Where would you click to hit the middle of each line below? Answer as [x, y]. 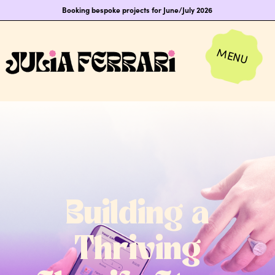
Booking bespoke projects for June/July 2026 [137, 10]
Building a [137, 214]
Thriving [137, 250]
